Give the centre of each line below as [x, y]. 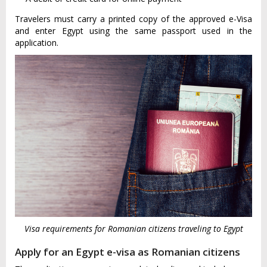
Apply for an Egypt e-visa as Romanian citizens [128, 252]
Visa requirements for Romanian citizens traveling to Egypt [133, 229]
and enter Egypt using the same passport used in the [133, 31]
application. [37, 43]
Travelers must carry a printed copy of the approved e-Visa [133, 19]
